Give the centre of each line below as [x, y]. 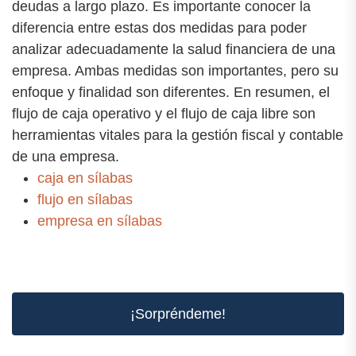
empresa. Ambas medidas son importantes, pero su [175, 71]
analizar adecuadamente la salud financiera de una [174, 50]
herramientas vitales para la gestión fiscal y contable [178, 135]
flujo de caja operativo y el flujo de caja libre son [164, 114]
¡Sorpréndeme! [178, 314]
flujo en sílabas [85, 200]
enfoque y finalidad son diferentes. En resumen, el [171, 93]
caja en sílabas [85, 178]
